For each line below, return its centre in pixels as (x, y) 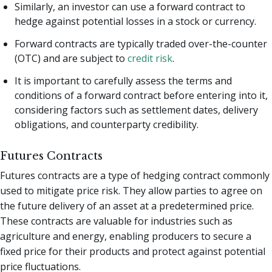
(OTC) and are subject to (71, 58)
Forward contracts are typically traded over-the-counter (141, 43)
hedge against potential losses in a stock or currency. (135, 22)
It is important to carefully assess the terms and (123, 80)
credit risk (150, 58)
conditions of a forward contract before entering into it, (141, 95)
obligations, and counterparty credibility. (107, 124)
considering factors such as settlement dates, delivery (136, 110)
